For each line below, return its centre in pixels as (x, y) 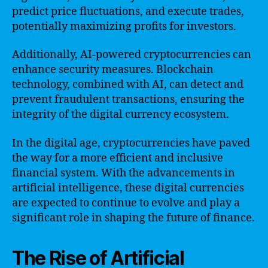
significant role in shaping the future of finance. (133, 218)
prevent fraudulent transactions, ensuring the (128, 100)
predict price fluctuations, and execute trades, (128, 11)
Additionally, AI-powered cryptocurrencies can (132, 55)
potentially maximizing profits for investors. (124, 26)
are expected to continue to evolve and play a (126, 203)
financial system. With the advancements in (124, 173)
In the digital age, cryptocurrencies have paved (131, 143)
